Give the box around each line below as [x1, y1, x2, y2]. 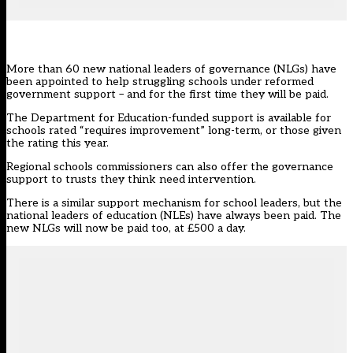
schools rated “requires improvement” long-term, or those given [6, 124, 341, 138]
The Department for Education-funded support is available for [6, 111, 331, 125]
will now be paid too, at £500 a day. [61, 221, 246, 236]
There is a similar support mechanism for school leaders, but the [6, 196, 342, 210]
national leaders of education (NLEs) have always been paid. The [6, 209, 341, 223]
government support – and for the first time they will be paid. [6, 87, 329, 102]
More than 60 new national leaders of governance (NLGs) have [6, 62, 336, 76]
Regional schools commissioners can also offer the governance [6, 160, 333, 174]
